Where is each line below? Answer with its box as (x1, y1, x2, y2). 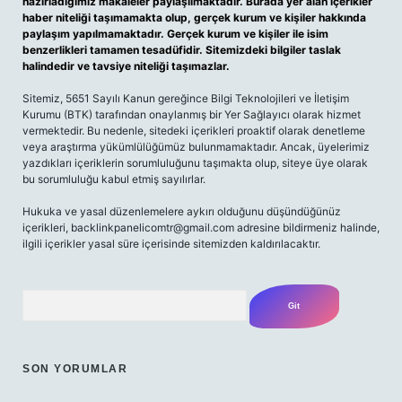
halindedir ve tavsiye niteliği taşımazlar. (22, 59, 230, 73)
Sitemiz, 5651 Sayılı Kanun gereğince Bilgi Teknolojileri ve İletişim (22, 92, 349, 105)
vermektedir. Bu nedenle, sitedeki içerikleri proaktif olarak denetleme (22, 124, 365, 137)
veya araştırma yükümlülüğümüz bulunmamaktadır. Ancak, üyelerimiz (22, 140, 370, 153)
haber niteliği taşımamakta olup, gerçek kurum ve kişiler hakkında (22, 11, 366, 24)
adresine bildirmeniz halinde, (234, 221, 380, 234)
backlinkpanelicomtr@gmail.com (71, 221, 234, 234)
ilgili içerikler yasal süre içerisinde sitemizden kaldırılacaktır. (22, 237, 320, 250)
